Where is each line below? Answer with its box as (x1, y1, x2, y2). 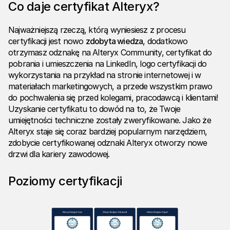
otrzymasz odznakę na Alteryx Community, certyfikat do (8, 47, 212, 58)
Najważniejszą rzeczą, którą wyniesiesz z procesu (8, 25, 186, 35)
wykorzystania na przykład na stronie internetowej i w (8, 70, 201, 81)
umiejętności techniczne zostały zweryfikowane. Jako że (8, 115, 211, 126)
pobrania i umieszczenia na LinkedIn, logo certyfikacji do (8, 59, 207, 69)
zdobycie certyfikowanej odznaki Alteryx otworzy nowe (8, 138, 207, 148)
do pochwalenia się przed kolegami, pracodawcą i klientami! (8, 92, 218, 103)
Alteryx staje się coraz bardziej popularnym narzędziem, (8, 126, 207, 137)
